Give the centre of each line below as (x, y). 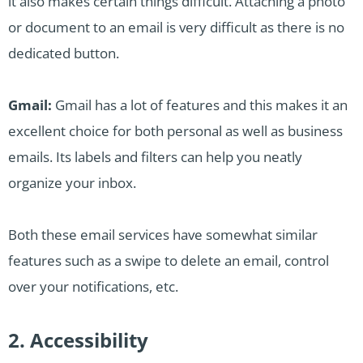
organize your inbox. (72, 183)
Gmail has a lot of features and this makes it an (201, 105)
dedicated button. (64, 53)
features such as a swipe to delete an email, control (169, 261)
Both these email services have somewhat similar (163, 235)
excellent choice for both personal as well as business (175, 131)
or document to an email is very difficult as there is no (176, 28)
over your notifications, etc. (93, 287)
